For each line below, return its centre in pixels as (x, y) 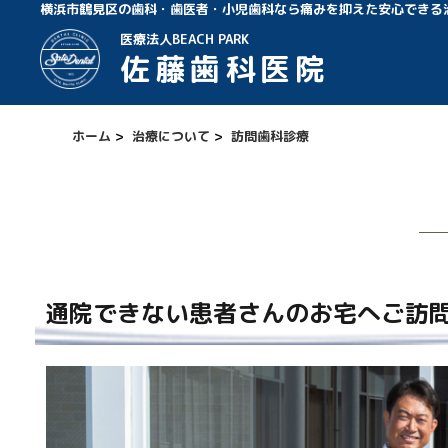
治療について (171, 136)
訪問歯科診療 (270, 136)
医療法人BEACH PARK (184, 39)
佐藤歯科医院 (225, 69)
